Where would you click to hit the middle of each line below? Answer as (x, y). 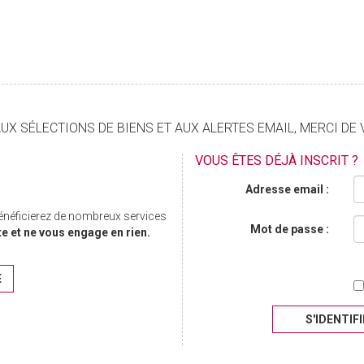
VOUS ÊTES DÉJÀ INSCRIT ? (277, 161)
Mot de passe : (289, 230)
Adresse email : (287, 190)
